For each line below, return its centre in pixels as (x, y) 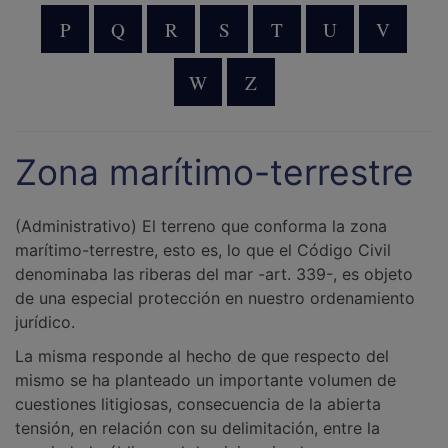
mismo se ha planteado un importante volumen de (205, 380)
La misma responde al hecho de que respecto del (202, 356)
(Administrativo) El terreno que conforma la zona (201, 226)
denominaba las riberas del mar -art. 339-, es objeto (214, 274)
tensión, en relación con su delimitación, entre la (197, 428)
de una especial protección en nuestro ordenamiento (215, 298)
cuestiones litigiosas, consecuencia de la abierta (198, 404)
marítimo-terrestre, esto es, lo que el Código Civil (203, 250)
